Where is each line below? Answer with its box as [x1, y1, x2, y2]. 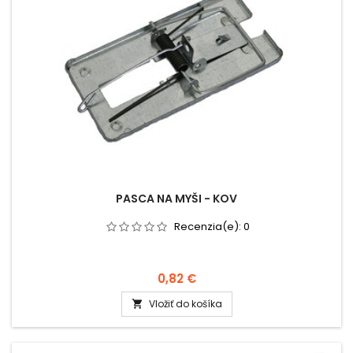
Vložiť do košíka [148, 297, 222, 310]
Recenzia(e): [173, 219, 243, 234]
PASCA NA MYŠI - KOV [116, 191, 237, 206]
